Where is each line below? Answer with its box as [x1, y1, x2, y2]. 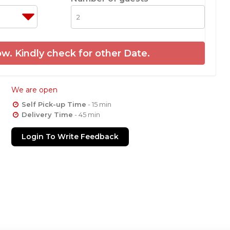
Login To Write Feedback [22, 131, 119, 141]
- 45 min [73, 110, 101, 119]
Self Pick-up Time [22, 100, 87, 108]
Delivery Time [22, 110, 73, 119]
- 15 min [86, 100, 112, 108]
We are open [11, 85, 58, 94]
